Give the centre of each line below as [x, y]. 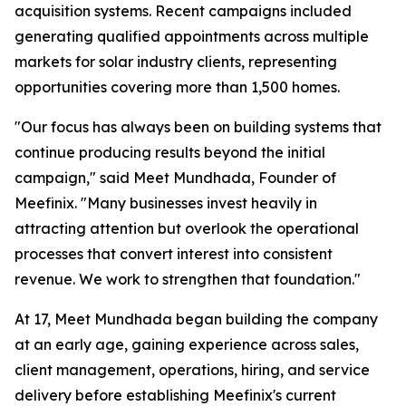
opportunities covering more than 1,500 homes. [177, 87]
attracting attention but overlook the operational [187, 228]
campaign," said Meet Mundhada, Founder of [175, 177]
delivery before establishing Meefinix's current [175, 395]
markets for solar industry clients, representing [176, 61]
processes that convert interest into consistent [174, 253]
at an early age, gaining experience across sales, [187, 344]
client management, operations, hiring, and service [192, 369]
